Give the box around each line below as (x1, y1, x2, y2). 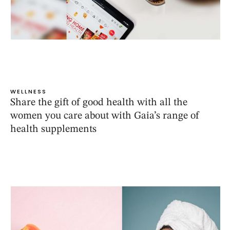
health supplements (10, 124, 97, 135)
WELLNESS (10, 87, 47, 96)
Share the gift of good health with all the (10, 98, 187, 108)
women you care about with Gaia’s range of (10, 111, 199, 122)
